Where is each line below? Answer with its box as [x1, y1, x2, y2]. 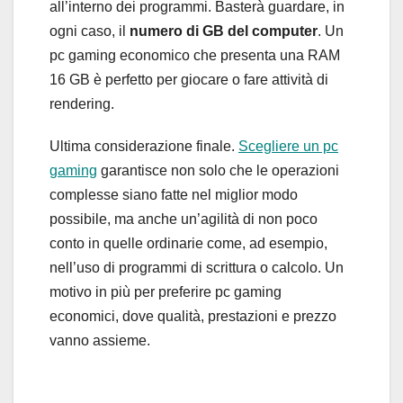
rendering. [49, 95, 114, 112]
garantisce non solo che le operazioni [97, 162, 339, 178]
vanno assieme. [49, 332, 150, 348]
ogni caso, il [49, 22, 130, 39]
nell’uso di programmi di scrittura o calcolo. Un [49, 259, 344, 275]
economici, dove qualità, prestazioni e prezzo [49, 308, 336, 324]
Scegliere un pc [238, 138, 338, 154]
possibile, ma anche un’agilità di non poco [49, 210, 318, 227]
